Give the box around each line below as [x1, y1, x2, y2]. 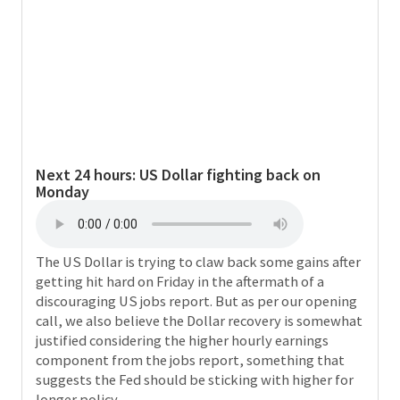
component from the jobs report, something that [36, 350, 346, 370]
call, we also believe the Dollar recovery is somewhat [36, 311, 363, 330]
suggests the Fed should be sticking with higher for [36, 370, 354, 389]
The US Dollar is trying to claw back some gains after [36, 252, 362, 271]
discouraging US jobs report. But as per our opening [36, 291, 358, 311]
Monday [36, 180, 90, 202]
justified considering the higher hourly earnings [36, 330, 329, 350]
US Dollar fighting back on [139, 163, 321, 185]
